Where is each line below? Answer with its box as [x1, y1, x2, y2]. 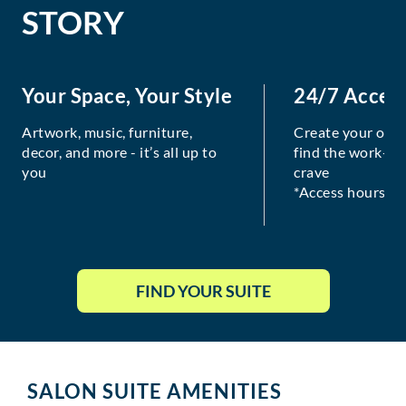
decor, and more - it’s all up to [22, 143, 217, 161]
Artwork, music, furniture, [22, 123, 192, 141]
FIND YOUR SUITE [135, 281, 271, 302]
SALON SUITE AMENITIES [27, 379, 282, 404]
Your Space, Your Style [22, 83, 232, 109]
